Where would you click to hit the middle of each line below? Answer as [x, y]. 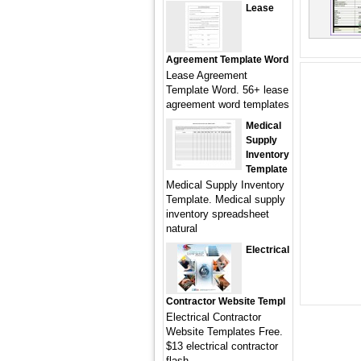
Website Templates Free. [224, 332]
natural [182, 228]
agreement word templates [228, 104]
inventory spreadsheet [218, 214]
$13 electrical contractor [222, 346]
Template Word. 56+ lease [227, 90]
